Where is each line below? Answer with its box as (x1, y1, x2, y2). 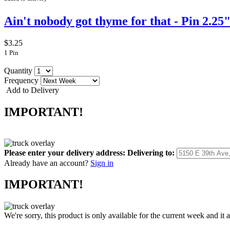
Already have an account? (4, 158, 88, 167)
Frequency (4, 75, 41, 85)
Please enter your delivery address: (4, 148, 125, 157)
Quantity (4, 66, 34, 75)
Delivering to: (127, 148, 175, 157)
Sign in (90, 158, 113, 167)
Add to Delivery (4, 85, 59, 94)
